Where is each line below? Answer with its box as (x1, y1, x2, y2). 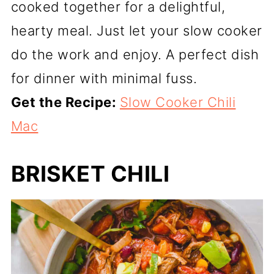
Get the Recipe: (10, 94, 120, 110)
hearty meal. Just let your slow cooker (10, 23, 262, 39)
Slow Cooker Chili (119, 94, 236, 110)
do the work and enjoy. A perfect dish (10, 46, 259, 62)
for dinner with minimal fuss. (10, 70, 198, 86)
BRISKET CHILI (10, 160, 170, 187)
